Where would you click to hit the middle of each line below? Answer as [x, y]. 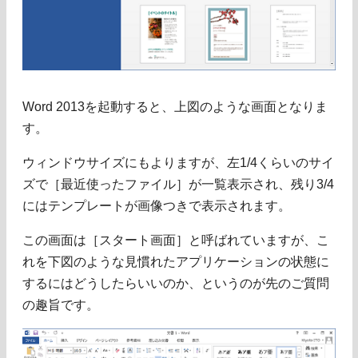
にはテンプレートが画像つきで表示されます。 [157, 206]
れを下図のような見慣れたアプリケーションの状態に [176, 262]
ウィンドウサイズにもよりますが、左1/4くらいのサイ [178, 163]
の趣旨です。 [61, 305]
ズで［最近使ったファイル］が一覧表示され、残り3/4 [178, 184]
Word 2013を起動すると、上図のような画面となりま [175, 107]
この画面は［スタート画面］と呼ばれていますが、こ [176, 240]
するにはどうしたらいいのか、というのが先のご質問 [176, 283]
